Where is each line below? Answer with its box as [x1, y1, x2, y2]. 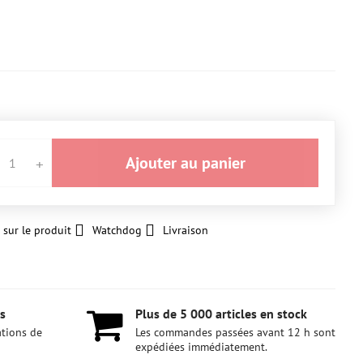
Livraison [162, 223, 208, 237]
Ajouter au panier [135, 152, 246, 173]
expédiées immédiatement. [135, 340, 268, 354]
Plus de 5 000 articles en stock [135, 305, 308, 322]
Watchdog [92, 223, 142, 237]
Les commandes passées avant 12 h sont [135, 325, 336, 340]
